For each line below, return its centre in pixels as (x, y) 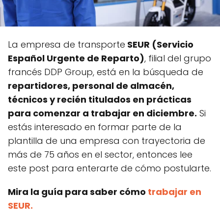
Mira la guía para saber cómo (78, 192)
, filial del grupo (178, 58)
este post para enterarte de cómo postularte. (110, 168)
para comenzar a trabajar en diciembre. (102, 113)
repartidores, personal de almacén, (91, 85)
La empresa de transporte (67, 44)
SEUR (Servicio (159, 44)
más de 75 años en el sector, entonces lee (100, 154)
